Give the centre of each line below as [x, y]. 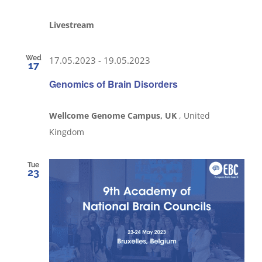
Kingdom [67, 132]
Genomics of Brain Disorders [113, 84]
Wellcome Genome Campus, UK [114, 115]
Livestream [72, 25]
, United [194, 115]
